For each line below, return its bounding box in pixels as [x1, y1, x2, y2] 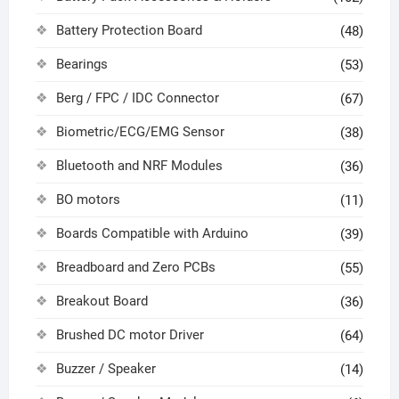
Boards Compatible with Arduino [55, 224, 248, 241]
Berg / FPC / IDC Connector [55, 89, 219, 106]
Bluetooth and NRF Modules [55, 157, 223, 174]
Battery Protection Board [55, 21, 202, 38]
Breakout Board [55, 292, 148, 309]
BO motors [55, 191, 120, 208]
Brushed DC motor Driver [55, 326, 204, 343]
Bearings [55, 55, 108, 72]
